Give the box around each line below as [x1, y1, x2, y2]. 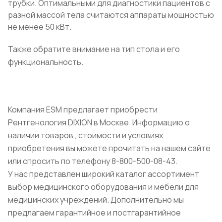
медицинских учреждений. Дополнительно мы [8, 194, 184, 206]
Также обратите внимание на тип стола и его [8, 44, 180, 55]
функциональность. [8, 56, 83, 68]
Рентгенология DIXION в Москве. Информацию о [8, 117, 190, 128]
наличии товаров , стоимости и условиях [8, 130, 163, 141]
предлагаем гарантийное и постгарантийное [8, 207, 181, 219]
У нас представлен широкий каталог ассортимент [8, 168, 199, 180]
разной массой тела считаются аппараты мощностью [8, 9, 214, 21]
